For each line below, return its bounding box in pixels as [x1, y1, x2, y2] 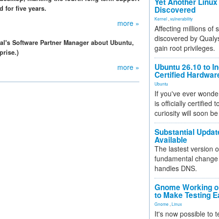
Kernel [154, 16, 167, 22]
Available [154, 134, 187, 145]
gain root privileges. [154, 43, 215, 53]
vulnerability [170, 16, 193, 22]
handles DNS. [154, 163, 197, 173]
